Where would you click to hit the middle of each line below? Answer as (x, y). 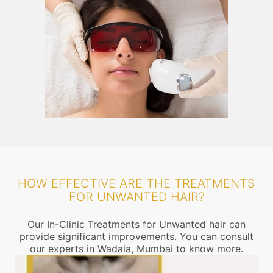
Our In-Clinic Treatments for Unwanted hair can (136, 224)
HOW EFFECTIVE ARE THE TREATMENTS (136, 183)
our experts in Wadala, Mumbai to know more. (136, 249)
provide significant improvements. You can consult (136, 236)
